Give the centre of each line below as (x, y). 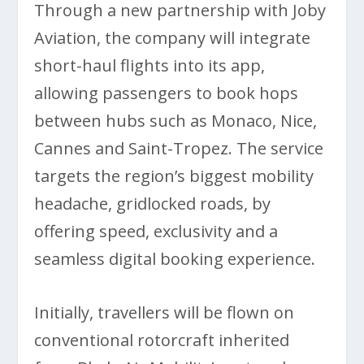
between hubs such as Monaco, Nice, (176, 121)
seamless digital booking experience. (175, 259)
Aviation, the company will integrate (173, 38)
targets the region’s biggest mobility (174, 176)
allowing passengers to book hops (167, 93)
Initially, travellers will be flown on (165, 313)
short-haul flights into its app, (150, 66)
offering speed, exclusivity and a (156, 232)
